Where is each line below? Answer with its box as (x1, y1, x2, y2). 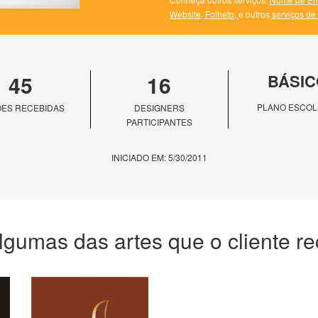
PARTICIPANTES (126, 116, 192, 128)
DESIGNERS (133, 102, 185, 114)
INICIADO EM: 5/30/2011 (111, 151, 207, 164)
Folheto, (205, 8, 238, 21)
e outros (238, 8, 272, 21)
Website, (170, 8, 205, 21)
